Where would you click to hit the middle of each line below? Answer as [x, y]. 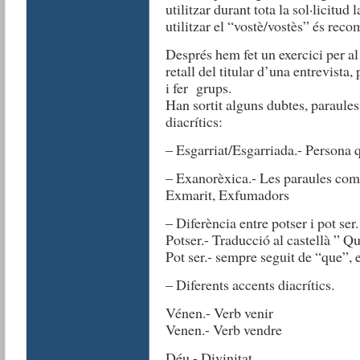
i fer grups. [198, 87]
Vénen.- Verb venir [219, 312]
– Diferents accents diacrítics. [250, 284]
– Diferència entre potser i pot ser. [262, 222]
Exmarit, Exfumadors [227, 194]
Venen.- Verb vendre [223, 329]
